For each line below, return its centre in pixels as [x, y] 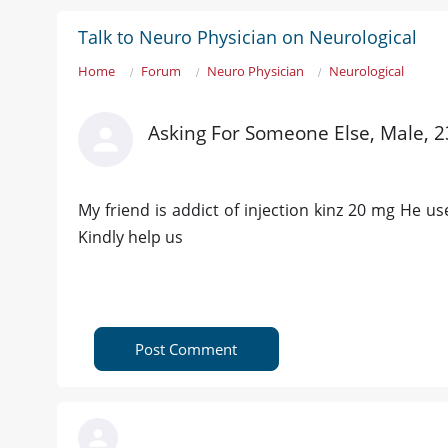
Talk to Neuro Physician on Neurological [247, 37]
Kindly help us [130, 237]
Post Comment [186, 349]
